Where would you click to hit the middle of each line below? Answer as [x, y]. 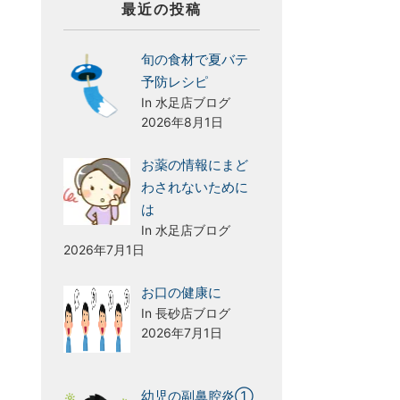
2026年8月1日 [182, 122]
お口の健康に [181, 292]
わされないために [195, 187]
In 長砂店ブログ [186, 313]
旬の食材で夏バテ [195, 59]
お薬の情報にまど [195, 165]
